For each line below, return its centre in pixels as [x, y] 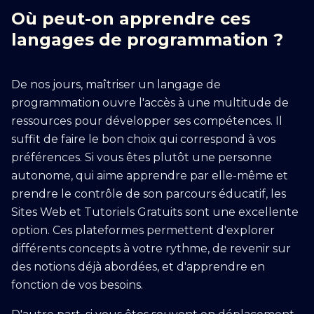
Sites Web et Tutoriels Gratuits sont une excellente [155, 212]
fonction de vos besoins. [77, 285]
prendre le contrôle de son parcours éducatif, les [149, 194]
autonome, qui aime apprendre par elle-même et [150, 176]
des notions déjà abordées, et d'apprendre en [138, 267]
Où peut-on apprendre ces [131, 19]
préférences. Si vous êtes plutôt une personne [142, 157]
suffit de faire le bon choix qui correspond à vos [143, 139]
